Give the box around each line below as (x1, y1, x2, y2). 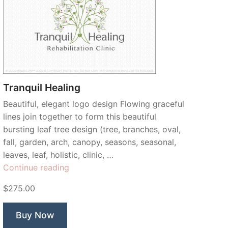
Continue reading (3, 162, 69, 173)
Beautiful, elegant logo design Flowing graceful (3, 99, 184, 109)
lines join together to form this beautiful (3, 111, 156, 122)
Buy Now (16, 210, 54, 220)
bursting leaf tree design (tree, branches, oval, (3, 124, 181, 134)
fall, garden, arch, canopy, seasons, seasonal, (3, 137, 176, 147)
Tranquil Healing (3, 81, 80, 94)
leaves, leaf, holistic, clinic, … (3, 150, 113, 160)
